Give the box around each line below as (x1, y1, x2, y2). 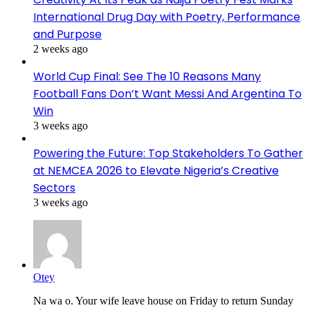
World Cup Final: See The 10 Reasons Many (33, 68, 261, 84)
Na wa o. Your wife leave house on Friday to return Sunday (33, 294, 293, 307)
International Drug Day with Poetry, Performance (33, 8, 300, 25)
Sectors (33, 179, 75, 196)
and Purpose (33, 26, 102, 42)
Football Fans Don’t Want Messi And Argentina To (33, 85, 302, 102)
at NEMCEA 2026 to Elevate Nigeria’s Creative (33, 162, 279, 179)
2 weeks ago (33, 42, 88, 55)
